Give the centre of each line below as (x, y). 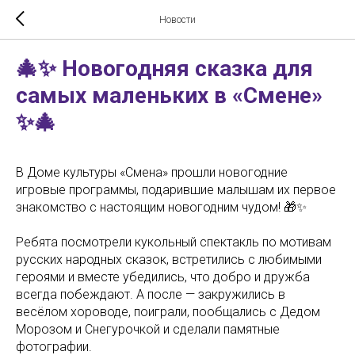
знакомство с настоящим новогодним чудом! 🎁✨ (161, 207)
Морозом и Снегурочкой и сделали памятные (148, 329)
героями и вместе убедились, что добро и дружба (163, 277)
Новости (177, 20)
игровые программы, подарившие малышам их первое (176, 190)
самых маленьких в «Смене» (169, 95)
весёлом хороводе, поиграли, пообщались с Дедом (168, 312)
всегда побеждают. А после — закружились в (151, 294)
